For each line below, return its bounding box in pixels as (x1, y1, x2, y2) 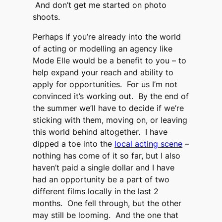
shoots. (33, 12, 60, 22)
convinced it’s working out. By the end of (33, 91, 189, 102)
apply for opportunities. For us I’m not (33, 79, 178, 90)
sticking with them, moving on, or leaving (33, 115, 188, 125)
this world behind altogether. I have (33, 127, 168, 137)
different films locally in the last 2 (33, 186, 159, 197)
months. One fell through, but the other (33, 198, 182, 209)
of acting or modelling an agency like (33, 44, 173, 54)
